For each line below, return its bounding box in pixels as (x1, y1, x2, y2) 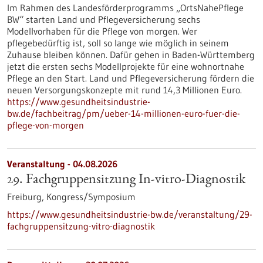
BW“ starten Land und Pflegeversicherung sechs (7, 14, 200, 25)
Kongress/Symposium (46, 191, 136, 203)
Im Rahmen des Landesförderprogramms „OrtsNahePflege (7, 2, 244, 14)
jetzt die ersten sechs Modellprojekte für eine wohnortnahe (7, 60, 244, 72)
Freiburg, (7, 191, 46, 203)
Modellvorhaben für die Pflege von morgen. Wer (7, 25, 197, 37)
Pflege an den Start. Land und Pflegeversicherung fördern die (7, 72, 254, 84)
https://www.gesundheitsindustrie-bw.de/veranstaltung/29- (7, 208, 252, 220)
